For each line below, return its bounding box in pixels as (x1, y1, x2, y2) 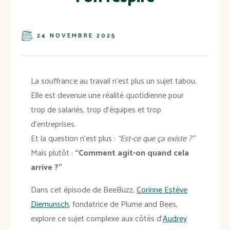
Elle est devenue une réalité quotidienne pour (31, 88, 184, 103)
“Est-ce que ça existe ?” (118, 131, 195, 146)
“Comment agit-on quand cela (75, 146, 189, 160)
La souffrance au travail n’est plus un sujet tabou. (31, 74, 197, 88)
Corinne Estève (137, 183, 187, 197)
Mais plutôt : (31, 146, 75, 160)
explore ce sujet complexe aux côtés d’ (31, 212, 163, 226)
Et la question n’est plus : (31, 131, 118, 146)
